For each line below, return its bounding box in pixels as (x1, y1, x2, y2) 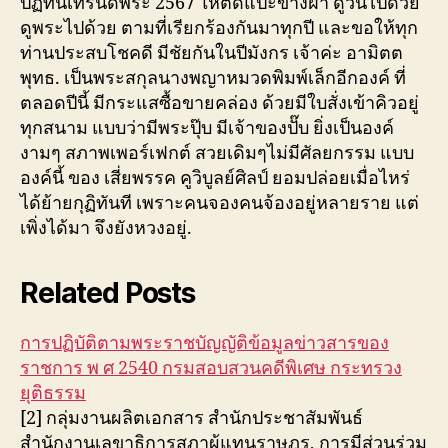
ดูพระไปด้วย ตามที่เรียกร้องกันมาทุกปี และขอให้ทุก (20, 17, 418, 40)
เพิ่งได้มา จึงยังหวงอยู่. (20, 217, 192, 240)
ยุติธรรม (20, 382, 86, 405)
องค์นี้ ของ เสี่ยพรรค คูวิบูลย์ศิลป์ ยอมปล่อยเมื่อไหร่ (20, 167, 410, 190)
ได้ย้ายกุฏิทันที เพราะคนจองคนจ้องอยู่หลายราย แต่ (20, 192, 419, 215)
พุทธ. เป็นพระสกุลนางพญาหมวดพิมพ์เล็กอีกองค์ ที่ (20, 67, 406, 90)
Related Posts (20, 276, 195, 310)
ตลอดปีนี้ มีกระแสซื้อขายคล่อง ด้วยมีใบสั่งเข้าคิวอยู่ (20, 92, 419, 115)
